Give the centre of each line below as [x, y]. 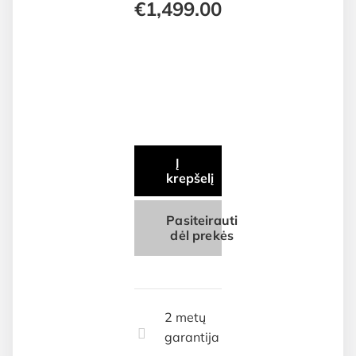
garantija [192, 337]
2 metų [186, 317]
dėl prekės [202, 235]
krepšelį [190, 178]
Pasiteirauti [202, 220]
